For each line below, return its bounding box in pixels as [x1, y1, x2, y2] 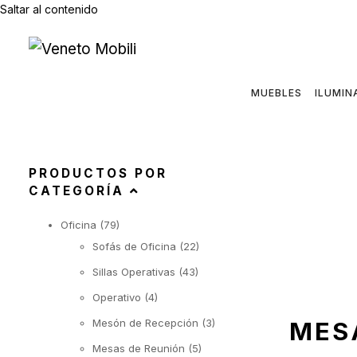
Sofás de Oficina [92, 239, 176, 253]
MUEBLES [251, 87, 302, 100]
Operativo [92, 290, 141, 304]
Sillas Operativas [92, 265, 175, 278]
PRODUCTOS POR [29, 165, 167, 181]
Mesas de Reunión [92, 341, 185, 355]
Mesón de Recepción [92, 316, 198, 329]
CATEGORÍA [29, 182, 130, 198]
